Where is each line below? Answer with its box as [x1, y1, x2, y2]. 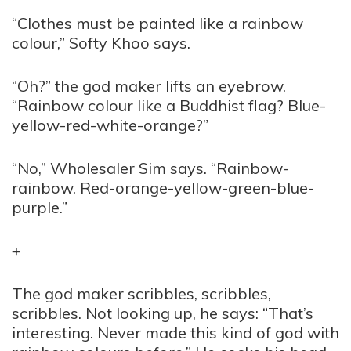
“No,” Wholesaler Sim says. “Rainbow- [12, 158, 289, 178]
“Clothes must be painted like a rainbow [12, 13, 303, 33]
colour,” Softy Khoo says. [12, 33, 190, 52]
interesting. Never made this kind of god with [12, 323, 339, 342]
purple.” [12, 197, 67, 217]
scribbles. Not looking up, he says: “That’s [12, 303, 313, 323]
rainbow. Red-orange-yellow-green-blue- [12, 178, 314, 197]
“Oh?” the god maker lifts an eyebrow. [12, 76, 286, 96]
